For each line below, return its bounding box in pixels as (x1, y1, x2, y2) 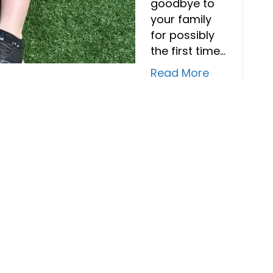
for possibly (151, 27, 214, 43)
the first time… (151, 43, 225, 58)
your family (151, 11, 211, 27)
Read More (151, 65, 209, 80)
